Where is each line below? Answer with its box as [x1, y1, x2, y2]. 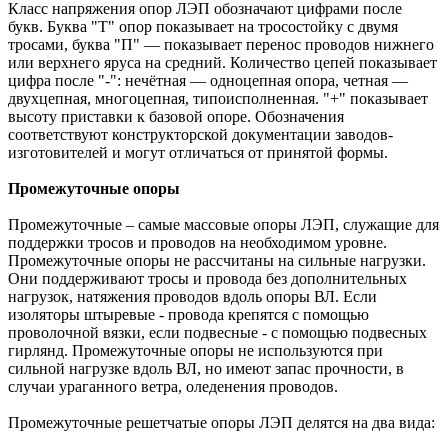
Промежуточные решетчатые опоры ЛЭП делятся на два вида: [8, 413, 435, 431]
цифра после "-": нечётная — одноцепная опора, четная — [8, 71, 408, 89]
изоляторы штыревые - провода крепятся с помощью [8, 305, 369, 323]
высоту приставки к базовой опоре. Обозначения [8, 107, 344, 125]
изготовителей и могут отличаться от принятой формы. [8, 143, 388, 161]
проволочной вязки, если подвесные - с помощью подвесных [8, 323, 427, 341]
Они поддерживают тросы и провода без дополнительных [8, 269, 407, 287]
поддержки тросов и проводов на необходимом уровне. [8, 233, 387, 251]
